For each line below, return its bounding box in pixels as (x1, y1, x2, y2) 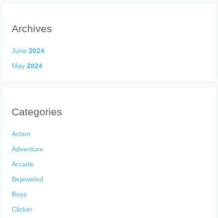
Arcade (12, 159, 34, 170)
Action (12, 128, 31, 140)
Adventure (12, 144, 44, 155)
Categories (12, 105, 63, 122)
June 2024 (12, 45, 45, 57)
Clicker (12, 204, 33, 216)
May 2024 (12, 60, 43, 72)
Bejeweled (12, 174, 44, 185)
